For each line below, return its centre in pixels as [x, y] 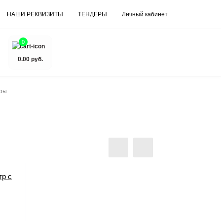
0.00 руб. [30, 59]
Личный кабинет [145, 14]
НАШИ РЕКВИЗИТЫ [35, 14]
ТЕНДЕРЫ [92, 14]
